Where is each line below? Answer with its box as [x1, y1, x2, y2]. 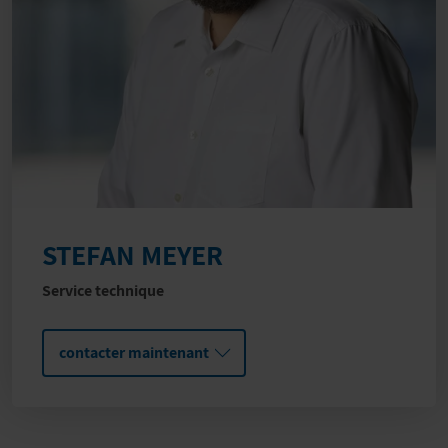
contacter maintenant [59, 342, 209, 364]
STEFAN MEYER [42, 236, 223, 274]
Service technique [42, 280, 164, 302]
